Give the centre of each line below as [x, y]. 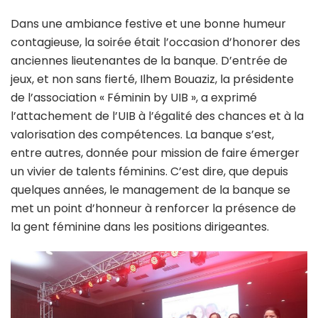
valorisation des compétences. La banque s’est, [142, 135]
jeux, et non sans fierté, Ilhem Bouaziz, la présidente [152, 79]
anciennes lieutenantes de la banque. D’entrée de [149, 61]
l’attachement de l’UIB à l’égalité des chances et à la [157, 116]
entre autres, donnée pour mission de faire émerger [155, 153]
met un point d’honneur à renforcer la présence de [153, 209]
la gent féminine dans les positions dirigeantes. [140, 227]
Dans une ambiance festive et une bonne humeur [148, 24]
